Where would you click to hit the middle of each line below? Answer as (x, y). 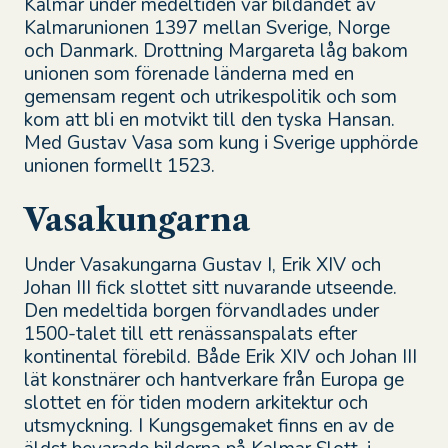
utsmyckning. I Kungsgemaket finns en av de (208, 425)
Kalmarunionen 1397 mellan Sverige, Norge (206, 27)
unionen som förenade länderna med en (188, 73)
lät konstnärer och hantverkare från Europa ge (213, 379)
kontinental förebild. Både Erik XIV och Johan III (220, 356)
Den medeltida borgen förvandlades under (201, 310)
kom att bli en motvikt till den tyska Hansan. (209, 119)
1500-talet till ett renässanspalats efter (190, 333)
